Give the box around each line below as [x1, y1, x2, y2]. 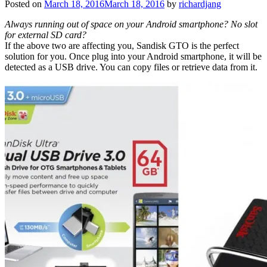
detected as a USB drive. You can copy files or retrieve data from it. [5, 61, 257, 72]
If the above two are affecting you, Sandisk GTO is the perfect [5, 40, 239, 51]
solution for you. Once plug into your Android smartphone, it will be [5, 51, 262, 61]
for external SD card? [5, 29, 89, 40]
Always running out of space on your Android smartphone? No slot [5, 18, 257, 29]
